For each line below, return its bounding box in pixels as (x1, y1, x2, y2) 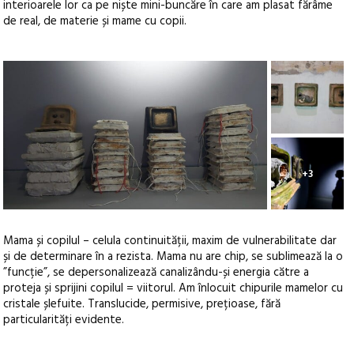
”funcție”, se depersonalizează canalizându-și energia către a (3, 263, 310, 283)
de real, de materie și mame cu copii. (3, 12, 187, 32)
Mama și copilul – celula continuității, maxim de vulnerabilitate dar (3, 232, 337, 251)
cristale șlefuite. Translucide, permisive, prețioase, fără (3, 295, 281, 314)
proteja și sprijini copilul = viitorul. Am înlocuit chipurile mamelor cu (3, 279, 344, 299)
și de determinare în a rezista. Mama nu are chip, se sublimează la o (3, 247, 344, 267)
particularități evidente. (3, 311, 125, 330)
